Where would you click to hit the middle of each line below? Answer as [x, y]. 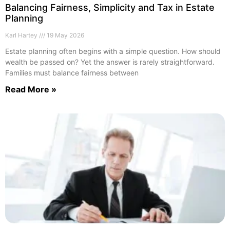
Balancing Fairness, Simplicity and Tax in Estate [110, 7]
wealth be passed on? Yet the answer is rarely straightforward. [110, 62]
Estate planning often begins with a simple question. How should [113, 51]
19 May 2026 [65, 35]
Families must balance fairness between [72, 72]
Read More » [31, 89]
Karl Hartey [22, 35]
